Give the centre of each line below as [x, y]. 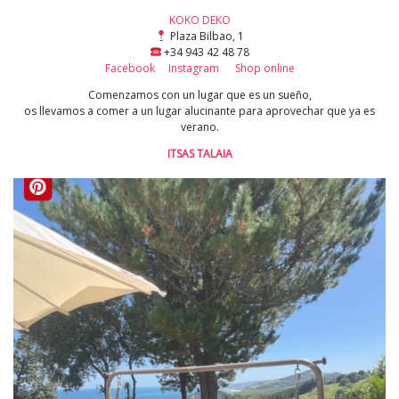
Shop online [265, 69]
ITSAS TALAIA [199, 154]
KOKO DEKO [199, 20]
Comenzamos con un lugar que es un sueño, [199, 95]
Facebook [130, 69]
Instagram [193, 69]
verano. [199, 127]
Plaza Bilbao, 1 [205, 37]
